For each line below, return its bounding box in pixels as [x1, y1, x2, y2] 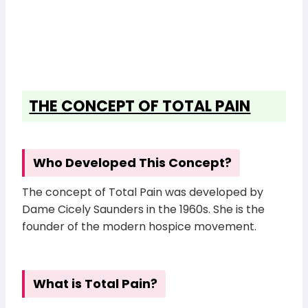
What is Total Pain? [33, 274, 158, 292]
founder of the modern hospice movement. [22, 219, 257, 235]
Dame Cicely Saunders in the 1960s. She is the [22, 201, 265, 218]
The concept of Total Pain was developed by [22, 184, 264, 201]
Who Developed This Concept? [33, 154, 232, 172]
